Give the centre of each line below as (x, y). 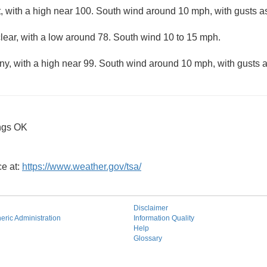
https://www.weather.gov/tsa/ (82, 167)
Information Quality (164, 218)
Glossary (148, 238)
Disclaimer (151, 208)
